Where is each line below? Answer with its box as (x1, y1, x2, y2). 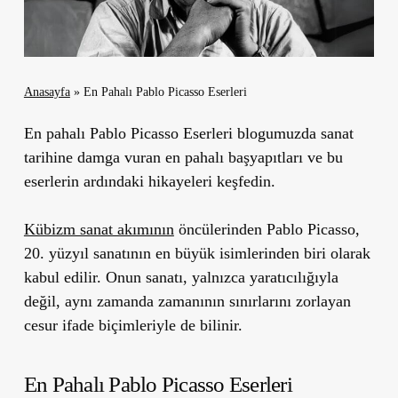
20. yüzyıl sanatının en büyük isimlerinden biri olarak (23, 243, 370, 262)
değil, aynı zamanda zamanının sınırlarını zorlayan (23, 291, 351, 310)
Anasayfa (23, 84, 70, 99)
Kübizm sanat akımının (23, 219, 174, 238)
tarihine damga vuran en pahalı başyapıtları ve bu (23, 147, 343, 166)
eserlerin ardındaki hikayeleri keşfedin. (23, 171, 275, 190)
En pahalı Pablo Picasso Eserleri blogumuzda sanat (23, 123, 354, 142)
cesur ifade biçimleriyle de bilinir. (23, 315, 243, 334)
